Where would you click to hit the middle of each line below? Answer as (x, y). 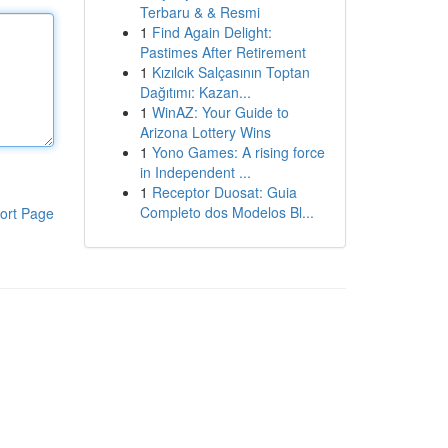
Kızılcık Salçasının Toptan (230, 72)
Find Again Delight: (211, 32)
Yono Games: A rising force (238, 152)
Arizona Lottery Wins (205, 132)
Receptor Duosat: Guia (224, 192)
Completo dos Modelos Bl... (226, 212)
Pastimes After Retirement (222, 52)
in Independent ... (195, 172)
